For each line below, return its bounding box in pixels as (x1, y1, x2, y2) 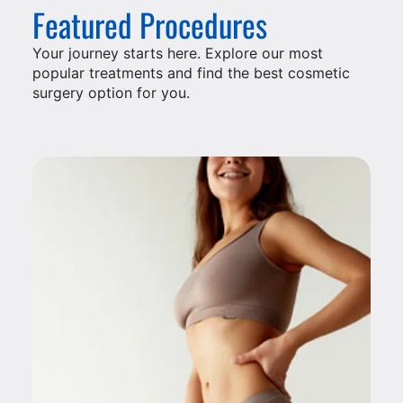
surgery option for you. (31, 84, 190, 103)
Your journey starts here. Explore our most (31, 44, 323, 63)
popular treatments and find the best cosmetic (31, 64, 350, 83)
